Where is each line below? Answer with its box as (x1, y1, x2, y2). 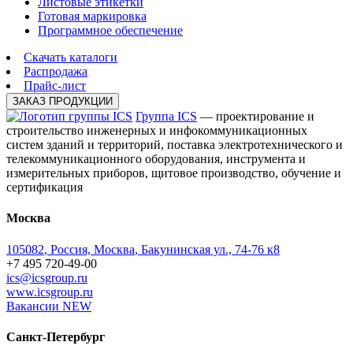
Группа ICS (136, 110, 197, 124)
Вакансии (6, 299, 62, 313)
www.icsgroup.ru (6, 284, 93, 299)
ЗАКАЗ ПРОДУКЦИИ (13, 95, 113, 108)
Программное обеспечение (38, 24, 183, 38)
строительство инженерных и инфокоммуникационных (6, 124, 307, 138)
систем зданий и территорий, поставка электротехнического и (6, 138, 343, 152)
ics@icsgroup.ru (6, 270, 87, 284)
